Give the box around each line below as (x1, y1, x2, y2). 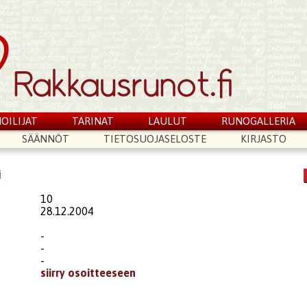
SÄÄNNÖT (22, 133, 70, 145)
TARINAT (72, 115, 114, 127)
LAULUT (147, 115, 187, 127)
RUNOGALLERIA (221, 115, 295, 127)
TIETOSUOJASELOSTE (103, 133, 207, 145)
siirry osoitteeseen (40, 266, 136, 279)
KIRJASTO (240, 133, 286, 145)
